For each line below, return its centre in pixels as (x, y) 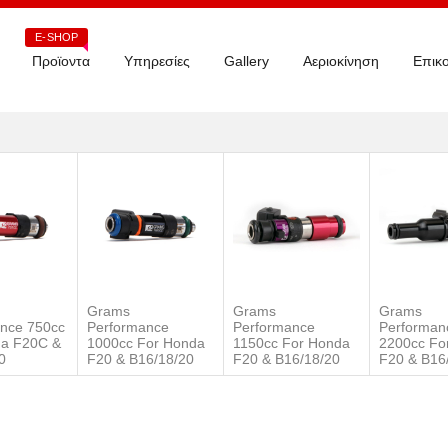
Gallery (246, 61)
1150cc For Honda (291, 343)
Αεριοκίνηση (341, 61)
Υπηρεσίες (157, 61)
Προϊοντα (61, 61)
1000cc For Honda (146, 343)
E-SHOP (56, 37)
